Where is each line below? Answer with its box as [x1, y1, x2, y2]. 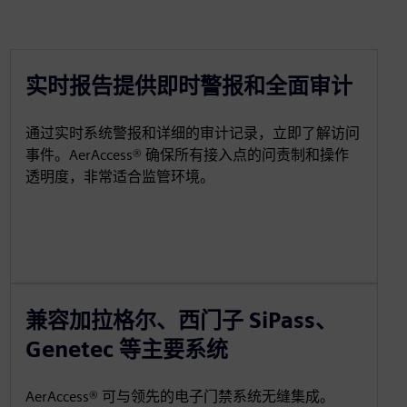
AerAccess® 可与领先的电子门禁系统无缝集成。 [25, 388, 334, 405]
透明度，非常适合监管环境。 [25, 168, 214, 185]
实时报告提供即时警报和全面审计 [25, 73, 352, 99]
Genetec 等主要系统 [25, 336, 228, 362]
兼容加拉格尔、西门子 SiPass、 [25, 307, 337, 333]
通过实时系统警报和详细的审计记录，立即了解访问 [25, 124, 360, 142]
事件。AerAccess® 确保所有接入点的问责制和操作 [25, 146, 349, 164]
